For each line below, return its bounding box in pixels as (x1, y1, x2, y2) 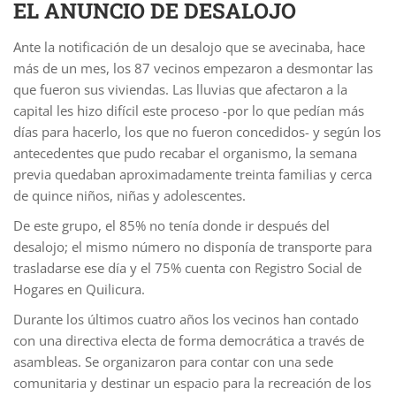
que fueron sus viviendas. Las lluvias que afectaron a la (13, 80, 347, 98)
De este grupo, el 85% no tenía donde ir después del (13, 216, 330, 234)
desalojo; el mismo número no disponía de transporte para (13, 237, 372, 255)
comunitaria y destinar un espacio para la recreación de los (13, 373, 371, 392)
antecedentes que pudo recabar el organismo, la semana (13, 143, 357, 162)
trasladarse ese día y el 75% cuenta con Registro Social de (13, 258, 362, 277)
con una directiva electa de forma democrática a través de (13, 331, 364, 349)
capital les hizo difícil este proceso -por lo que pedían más (13, 101, 364, 119)
